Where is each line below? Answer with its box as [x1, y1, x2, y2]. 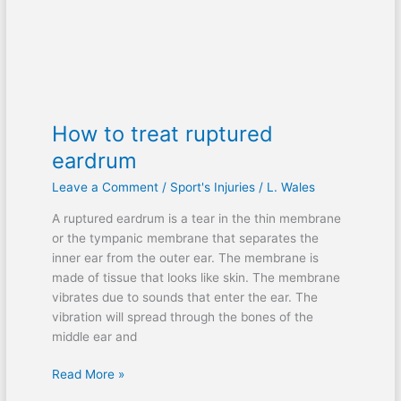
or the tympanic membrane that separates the [51, 230, 319, 245]
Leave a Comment [51, 180, 158, 195]
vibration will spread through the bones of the [51, 309, 313, 324]
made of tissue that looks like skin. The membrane [51, 269, 340, 285]
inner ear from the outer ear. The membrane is [51, 250, 319, 265]
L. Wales [266, 180, 315, 195]
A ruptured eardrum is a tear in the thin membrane [51, 210, 341, 226]
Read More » [51, 367, 124, 382]
